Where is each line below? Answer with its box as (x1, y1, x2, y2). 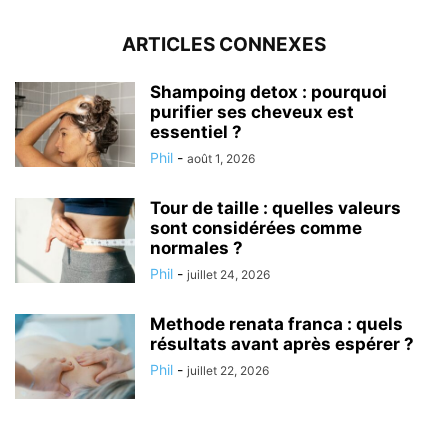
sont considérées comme (150, 217, 362, 238)
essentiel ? (150, 121, 242, 142)
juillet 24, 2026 (187, 266, 270, 282)
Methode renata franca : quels (150, 313, 403, 334)
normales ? (150, 237, 243, 258)
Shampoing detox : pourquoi (150, 81, 387, 102)
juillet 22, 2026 (187, 362, 269, 378)
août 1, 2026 (187, 150, 255, 166)
